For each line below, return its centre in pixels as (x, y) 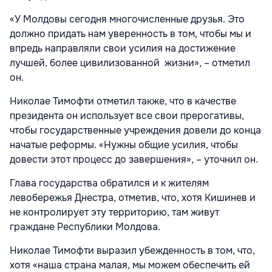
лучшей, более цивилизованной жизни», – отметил (130, 63)
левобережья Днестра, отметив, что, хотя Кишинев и (133, 198)
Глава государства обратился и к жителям (109, 183)
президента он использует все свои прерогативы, (127, 116)
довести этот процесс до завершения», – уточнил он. (134, 160)
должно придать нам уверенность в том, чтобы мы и (131, 34)
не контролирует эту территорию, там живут (114, 212)
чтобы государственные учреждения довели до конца (135, 131)
